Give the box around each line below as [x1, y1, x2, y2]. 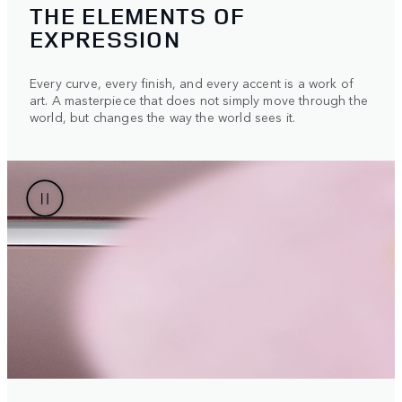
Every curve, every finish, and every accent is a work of [30, 73, 354, 92]
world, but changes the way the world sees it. [30, 107, 296, 126]
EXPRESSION [30, 22, 181, 55]
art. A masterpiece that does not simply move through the [30, 90, 368, 109]
